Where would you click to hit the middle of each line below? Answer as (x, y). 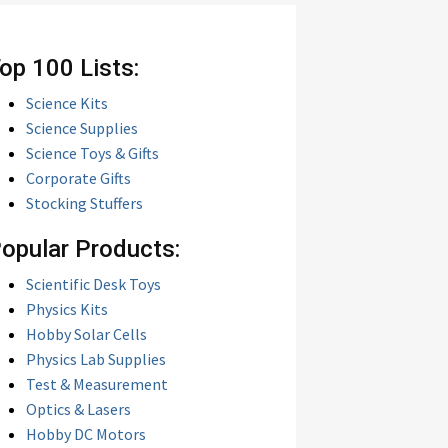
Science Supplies (82, 128)
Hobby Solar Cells (86, 334)
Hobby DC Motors (86, 434)
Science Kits (67, 103)
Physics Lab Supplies (96, 359)
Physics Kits (67, 309)
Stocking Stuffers (84, 203)
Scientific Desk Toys (93, 284)
